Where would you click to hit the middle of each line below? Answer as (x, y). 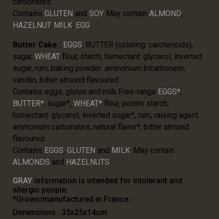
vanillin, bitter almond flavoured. (66, 80)
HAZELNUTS (88, 162)
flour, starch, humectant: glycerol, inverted (132, 57)
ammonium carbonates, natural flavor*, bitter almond (101, 127)
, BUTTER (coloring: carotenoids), (138, 45)
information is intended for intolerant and (107, 181)
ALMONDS (31, 162)
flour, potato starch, (136, 104)
